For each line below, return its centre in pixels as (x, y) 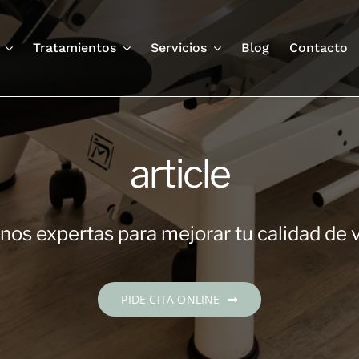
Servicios (179, 48)
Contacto (319, 48)
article (179, 174)
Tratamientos (75, 48)
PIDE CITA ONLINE (171, 300)
